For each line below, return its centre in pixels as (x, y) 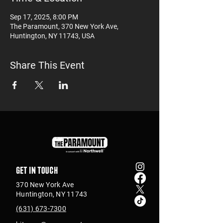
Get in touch (37, 170)
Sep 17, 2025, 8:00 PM (44, 17)
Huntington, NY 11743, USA (52, 36)
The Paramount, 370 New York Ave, (64, 26)
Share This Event (47, 65)
